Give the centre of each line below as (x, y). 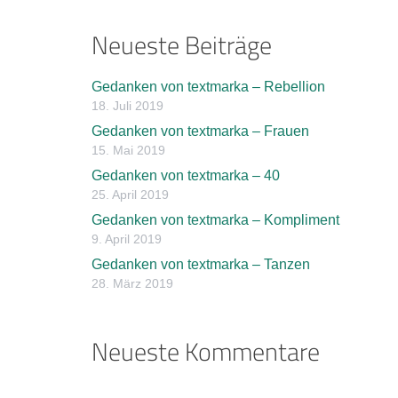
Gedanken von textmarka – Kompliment (216, 220)
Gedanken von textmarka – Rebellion (209, 87)
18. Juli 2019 (128, 106)
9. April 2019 (127, 239)
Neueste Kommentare (206, 352)
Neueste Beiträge (182, 46)
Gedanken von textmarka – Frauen (201, 131)
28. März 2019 (133, 284)
